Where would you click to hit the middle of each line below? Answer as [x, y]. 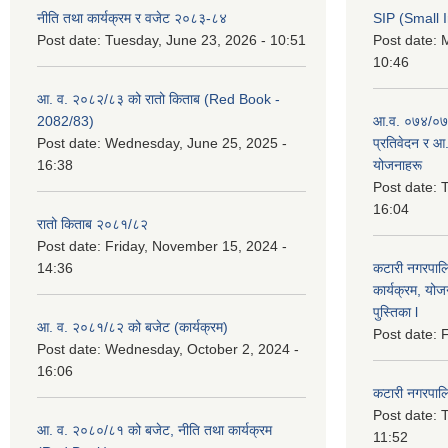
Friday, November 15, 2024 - [196, 245]
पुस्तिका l [395, 311]
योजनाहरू [397, 164]
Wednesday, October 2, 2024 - [202, 348]
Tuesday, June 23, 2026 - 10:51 [205, 39]
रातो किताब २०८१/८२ [92, 223]
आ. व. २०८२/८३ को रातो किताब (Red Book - [158, 98]
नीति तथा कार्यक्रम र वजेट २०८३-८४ [132, 17]
